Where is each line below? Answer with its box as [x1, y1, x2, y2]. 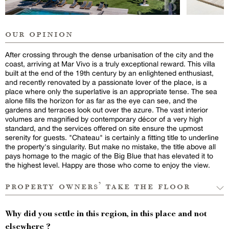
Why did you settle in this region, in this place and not [5, 210, 207, 219]
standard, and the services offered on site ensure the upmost [5, 124, 203, 132]
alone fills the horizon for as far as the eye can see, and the [5, 96, 197, 105]
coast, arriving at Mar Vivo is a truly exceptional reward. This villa [5, 59, 215, 68]
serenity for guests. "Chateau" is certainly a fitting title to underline [5, 133, 219, 142]
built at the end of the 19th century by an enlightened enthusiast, [5, 68, 214, 77]
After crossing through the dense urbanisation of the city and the [5, 50, 214, 59]
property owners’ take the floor [5, 181, 190, 191]
